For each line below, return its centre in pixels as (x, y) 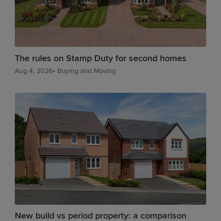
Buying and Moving (86, 71)
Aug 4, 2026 (34, 71)
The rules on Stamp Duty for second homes (101, 58)
